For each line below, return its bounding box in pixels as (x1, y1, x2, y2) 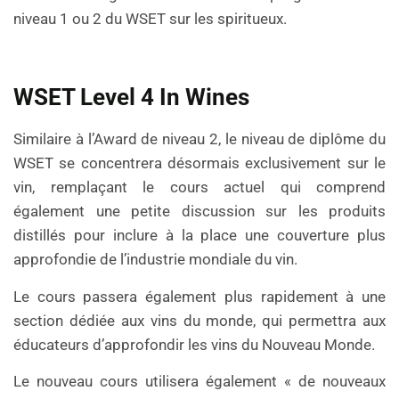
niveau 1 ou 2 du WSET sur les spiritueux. (13, 10, 287, 28)
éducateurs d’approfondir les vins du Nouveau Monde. (13, 335, 375, 354)
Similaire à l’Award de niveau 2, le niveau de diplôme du (13, 130, 386, 149)
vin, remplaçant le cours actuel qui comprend (13, 178, 386, 197)
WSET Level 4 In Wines (13, 84, 249, 111)
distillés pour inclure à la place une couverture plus (13, 226, 386, 245)
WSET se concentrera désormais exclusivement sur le (13, 154, 386, 173)
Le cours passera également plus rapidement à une (13, 287, 386, 305)
